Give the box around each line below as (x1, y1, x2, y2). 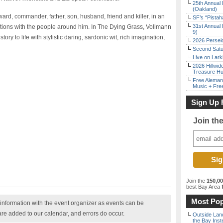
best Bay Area (186, 184, 220, 190)
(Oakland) (193, 6, 217, 12)
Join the (186, 178, 207, 184)
